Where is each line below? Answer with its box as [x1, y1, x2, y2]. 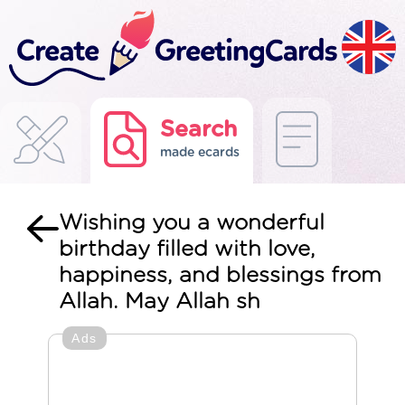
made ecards [160, 146, 240, 159]
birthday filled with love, [59, 239, 316, 260]
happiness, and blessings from [59, 265, 381, 287]
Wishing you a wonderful [59, 212, 325, 234]
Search [160, 118, 238, 141]
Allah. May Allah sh [59, 291, 260, 313]
